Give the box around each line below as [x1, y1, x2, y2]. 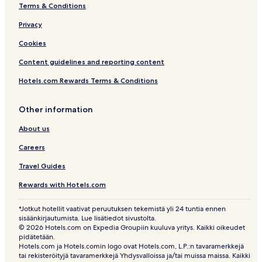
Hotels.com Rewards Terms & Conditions [19, 76, 158, 85]
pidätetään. [19, 232, 55, 242]
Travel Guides [19, 161, 65, 171]
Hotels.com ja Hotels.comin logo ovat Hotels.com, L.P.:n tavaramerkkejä [19, 242, 244, 251]
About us [19, 124, 50, 133]
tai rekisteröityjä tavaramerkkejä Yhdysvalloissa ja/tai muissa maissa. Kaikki [19, 251, 250, 261]
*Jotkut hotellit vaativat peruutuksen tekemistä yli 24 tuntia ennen [19, 204, 226, 214]
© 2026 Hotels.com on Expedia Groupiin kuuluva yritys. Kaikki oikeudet [19, 223, 245, 233]
